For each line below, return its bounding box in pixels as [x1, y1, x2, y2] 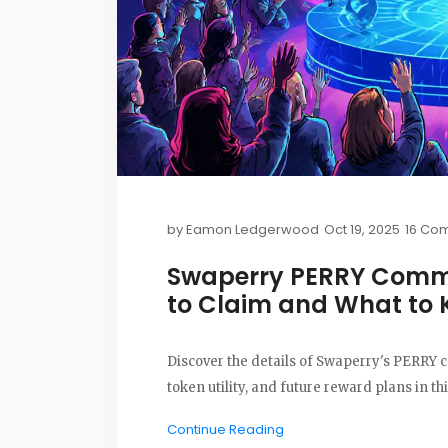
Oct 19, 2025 [324, 220, 400, 240]
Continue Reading [167, 420, 284, 440]
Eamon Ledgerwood [186, 220, 319, 240]
